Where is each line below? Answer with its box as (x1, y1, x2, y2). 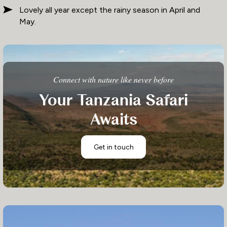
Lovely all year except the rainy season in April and (19, 5, 200, 15)
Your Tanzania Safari (39, 91, 188, 110)
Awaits (90, 110, 137, 130)
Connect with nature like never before (53, 73, 174, 85)
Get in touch (93, 143, 134, 152)
